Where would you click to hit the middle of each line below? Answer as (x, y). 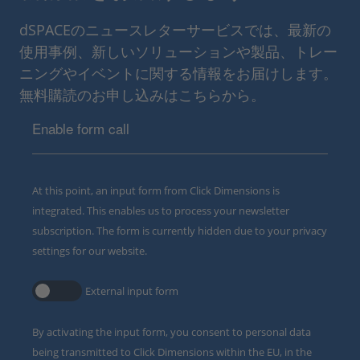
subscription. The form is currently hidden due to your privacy (180, 230)
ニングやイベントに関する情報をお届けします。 (178, 73)
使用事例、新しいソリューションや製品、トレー (178, 51)
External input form (132, 290)
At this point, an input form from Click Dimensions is (156, 190)
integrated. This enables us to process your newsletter (161, 210)
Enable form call (81, 128)
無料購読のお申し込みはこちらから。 (142, 94)
